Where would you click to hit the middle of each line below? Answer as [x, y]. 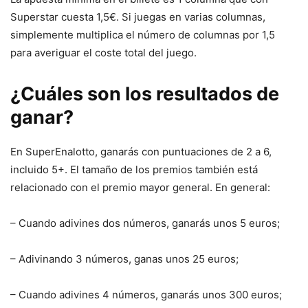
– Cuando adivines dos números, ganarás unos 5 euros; [145, 223]
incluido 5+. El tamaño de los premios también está [134, 170]
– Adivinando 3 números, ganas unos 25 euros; [124, 259]
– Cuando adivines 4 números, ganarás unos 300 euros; [146, 295]
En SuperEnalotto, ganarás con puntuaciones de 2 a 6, [141, 152]
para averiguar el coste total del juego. [103, 53]
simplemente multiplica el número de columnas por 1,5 [143, 35]
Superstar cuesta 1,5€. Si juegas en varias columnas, [138, 17]
